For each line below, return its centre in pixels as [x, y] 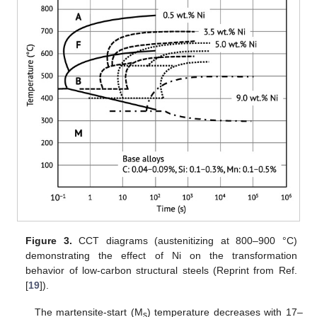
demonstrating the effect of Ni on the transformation [161, 256]
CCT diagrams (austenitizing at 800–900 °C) [184, 241]
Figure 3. [49, 241]
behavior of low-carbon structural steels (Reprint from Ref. [161, 271]
